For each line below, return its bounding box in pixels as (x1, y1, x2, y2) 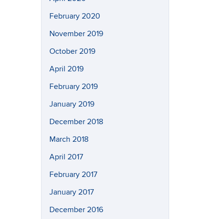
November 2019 (49, 29, 103, 39)
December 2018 (49, 117, 103, 127)
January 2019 (49, 99, 94, 109)
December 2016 (49, 205, 103, 215)
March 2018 (49, 134, 88, 144)
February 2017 (49, 170, 97, 179)
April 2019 (49, 64, 84, 74)
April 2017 (49, 152, 83, 162)
